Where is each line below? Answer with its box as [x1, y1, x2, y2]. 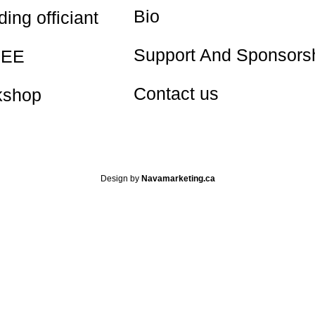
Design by [100, 173, 141, 184]
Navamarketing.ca [141, 173, 215, 184]
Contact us [133, 83, 219, 103]
